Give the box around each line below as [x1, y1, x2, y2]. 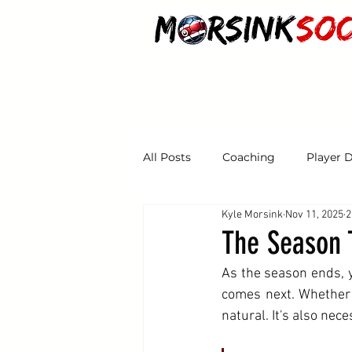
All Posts [143, 149, 191, 164]
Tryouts [174, 212, 216, 227]
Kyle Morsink [222, 207, 283, 222]
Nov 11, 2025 [285, 207, 343, 222]
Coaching [222, 149, 275, 164]
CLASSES [250, 68, 293, 88]
